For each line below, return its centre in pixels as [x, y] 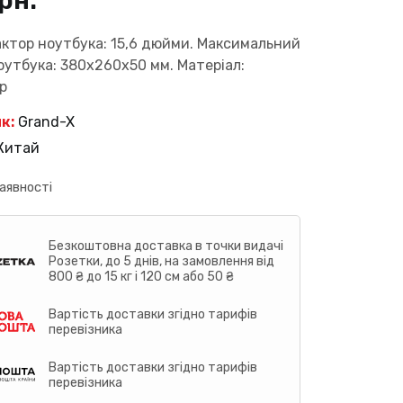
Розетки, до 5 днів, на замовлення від [162, 261]
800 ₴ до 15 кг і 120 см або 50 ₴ [142, 276]
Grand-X [44, 121]
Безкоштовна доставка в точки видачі [166, 246]
